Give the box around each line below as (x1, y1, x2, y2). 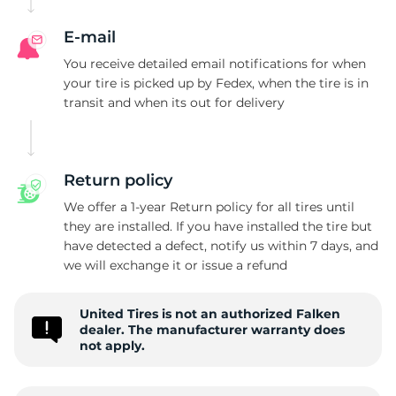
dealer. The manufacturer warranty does (80, 322, 345, 338)
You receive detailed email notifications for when (64, 56, 366, 72)
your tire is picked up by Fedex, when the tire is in (64, 75, 369, 91)
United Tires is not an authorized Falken (80, 306, 340, 322)
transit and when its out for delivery (64, 95, 285, 110)
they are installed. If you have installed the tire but (64, 218, 372, 234)
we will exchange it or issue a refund (64, 257, 287, 273)
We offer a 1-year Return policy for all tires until (64, 199, 354, 215)
